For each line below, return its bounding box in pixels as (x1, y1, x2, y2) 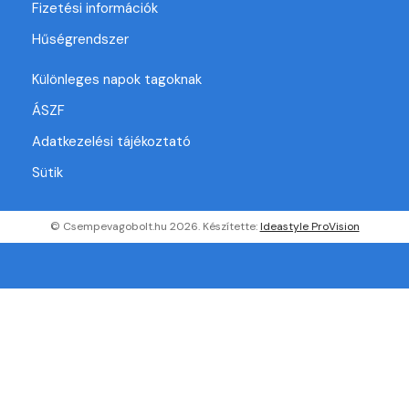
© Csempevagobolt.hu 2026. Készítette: (49, 219, 260, 235)
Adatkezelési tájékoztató (32, 131, 191, 151)
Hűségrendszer (32, 29, 129, 48)
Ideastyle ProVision (259, 219, 360, 235)
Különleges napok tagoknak (32, 69, 202, 89)
